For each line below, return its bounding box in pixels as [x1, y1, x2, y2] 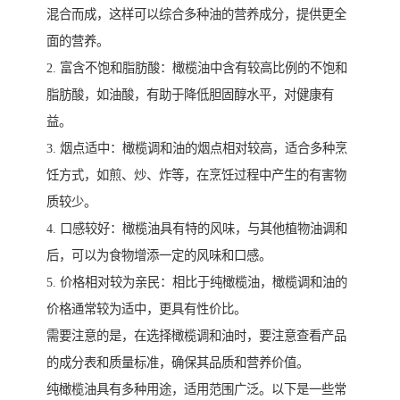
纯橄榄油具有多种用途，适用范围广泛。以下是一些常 [46, 382, 346, 397]
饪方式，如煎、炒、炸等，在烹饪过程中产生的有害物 [46, 168, 346, 183]
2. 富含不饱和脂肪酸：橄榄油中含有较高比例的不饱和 [46, 61, 347, 76]
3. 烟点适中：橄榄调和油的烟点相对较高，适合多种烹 [46, 141, 347, 156]
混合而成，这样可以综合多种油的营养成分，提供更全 [46, 7, 346, 22]
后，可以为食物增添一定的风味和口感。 [46, 248, 271, 263]
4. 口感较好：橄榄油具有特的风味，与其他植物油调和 [46, 221, 347, 237]
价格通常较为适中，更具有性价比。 [46, 302, 246, 317]
